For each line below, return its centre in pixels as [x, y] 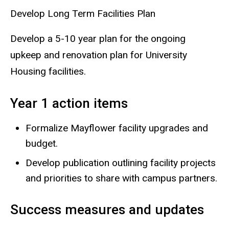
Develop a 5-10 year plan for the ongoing [98, 39]
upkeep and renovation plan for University [99, 55]
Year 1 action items [69, 104]
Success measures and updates [107, 210]
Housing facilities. [80, 72]
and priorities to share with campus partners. [121, 178]
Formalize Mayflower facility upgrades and [117, 128]
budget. [42, 144]
